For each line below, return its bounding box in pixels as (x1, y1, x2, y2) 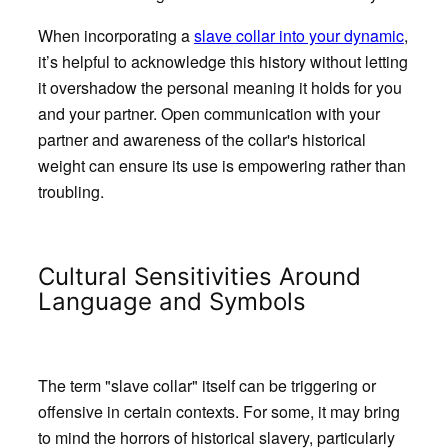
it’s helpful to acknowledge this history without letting (37, 50, 408, 74)
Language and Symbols (37, 287, 306, 317)
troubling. (37, 180, 104, 204)
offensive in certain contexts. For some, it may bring (37, 399, 400, 423)
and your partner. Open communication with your (37, 102, 380, 126)
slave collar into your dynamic (193, 24, 404, 48)
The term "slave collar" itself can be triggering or (37, 373, 376, 397)
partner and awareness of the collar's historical (37, 128, 366, 152)
